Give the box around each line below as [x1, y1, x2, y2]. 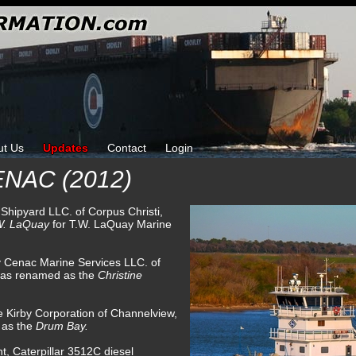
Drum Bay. [36, 319, 88, 332]
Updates [43, 141, 88, 154]
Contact [107, 141, 146, 154]
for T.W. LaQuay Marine [52, 218, 172, 230]
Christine [98, 269, 142, 281]
